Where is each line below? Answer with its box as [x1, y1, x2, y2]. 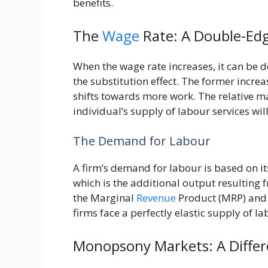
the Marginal [73, 190, 136, 205]
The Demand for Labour [73, 132, 211, 149]
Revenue [136, 190, 176, 205]
